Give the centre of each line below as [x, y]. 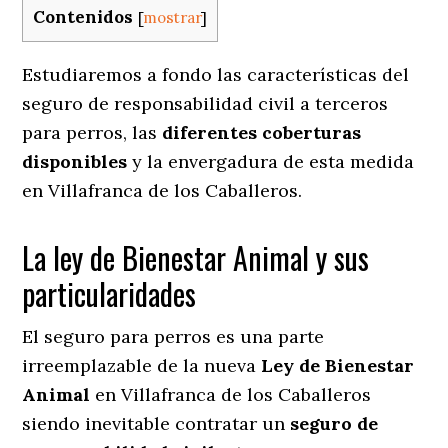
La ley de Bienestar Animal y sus [196, 257]
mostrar [172, 18]
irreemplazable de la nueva [142, 365]
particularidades [113, 293]
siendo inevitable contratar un [156, 423]
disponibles [75, 161]
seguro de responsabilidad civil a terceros [205, 103]
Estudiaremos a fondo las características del [216, 74]
